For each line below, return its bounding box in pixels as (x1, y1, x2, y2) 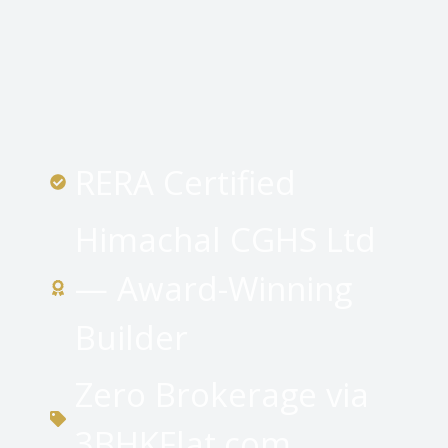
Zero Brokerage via (75, 371, 369, 417)
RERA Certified (75, 159, 296, 205)
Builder (75, 314, 188, 360)
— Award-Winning (75, 265, 352, 311)
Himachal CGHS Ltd (75, 216, 376, 262)
